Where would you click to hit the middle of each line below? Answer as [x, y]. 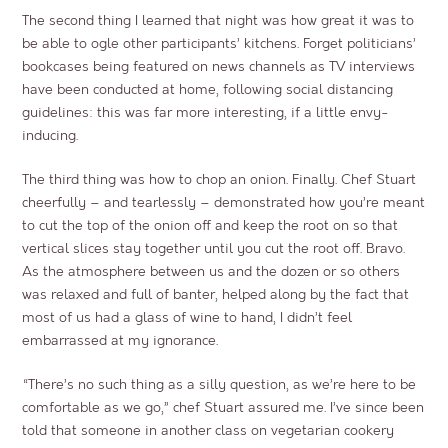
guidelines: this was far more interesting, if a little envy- [206, 112]
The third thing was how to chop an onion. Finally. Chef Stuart [219, 179]
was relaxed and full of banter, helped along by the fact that [216, 294]
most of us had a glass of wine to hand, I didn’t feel [187, 317]
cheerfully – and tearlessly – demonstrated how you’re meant [224, 202]
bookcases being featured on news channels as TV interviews [219, 66]
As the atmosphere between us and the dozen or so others [211, 271]
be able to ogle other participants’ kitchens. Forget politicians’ [219, 43]
